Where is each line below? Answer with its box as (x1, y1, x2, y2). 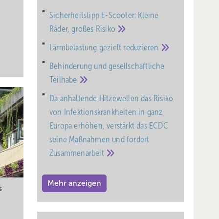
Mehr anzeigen (47, 179, 101, 188)
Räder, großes (49, 24, 96, 34)
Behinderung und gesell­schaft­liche (49, 61, 165, 71)
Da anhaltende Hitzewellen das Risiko (49, 93, 174, 104)
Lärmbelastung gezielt (49, 43, 124, 53)
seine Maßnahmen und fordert (49, 134, 150, 145)
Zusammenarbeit (49, 148, 106, 158)
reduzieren (123, 43, 161, 53)
